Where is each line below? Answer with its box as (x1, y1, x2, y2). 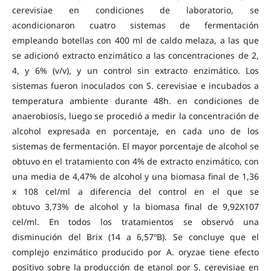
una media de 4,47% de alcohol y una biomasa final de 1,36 (11, 171, 260, 182)
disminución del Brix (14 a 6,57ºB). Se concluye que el (11, 231, 260, 243)
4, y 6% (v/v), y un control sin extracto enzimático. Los (11, 65, 260, 76)
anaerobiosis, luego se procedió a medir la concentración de (11, 110, 260, 122)
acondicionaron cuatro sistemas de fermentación (11, 19, 260, 31)
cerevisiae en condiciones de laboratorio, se (11, 4, 260, 16)
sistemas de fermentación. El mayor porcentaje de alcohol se (11, 140, 260, 152)
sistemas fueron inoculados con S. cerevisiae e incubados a (11, 80, 260, 91)
